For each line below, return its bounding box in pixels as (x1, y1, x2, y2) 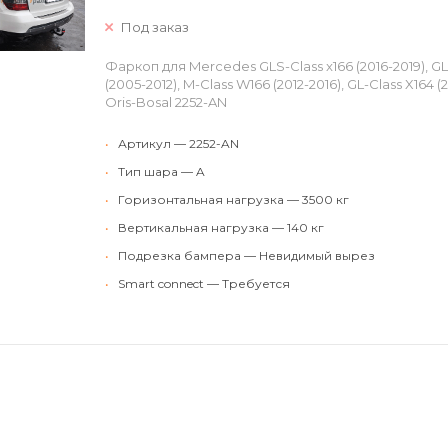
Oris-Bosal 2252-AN (105, 94, 227, 110)
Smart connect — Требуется (118, 276, 290, 291)
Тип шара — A (118, 164, 205, 179)
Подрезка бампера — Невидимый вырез (118, 248, 375, 263)
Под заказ (121, 19, 189, 35)
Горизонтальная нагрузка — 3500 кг (118, 192, 349, 207)
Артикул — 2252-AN (118, 136, 239, 151)
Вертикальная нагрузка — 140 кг (118, 220, 324, 235)
